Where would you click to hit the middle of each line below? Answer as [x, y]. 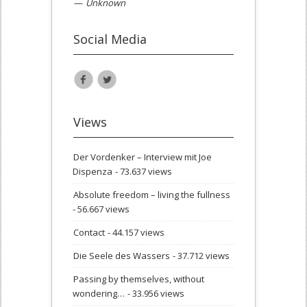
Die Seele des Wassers [122, 256]
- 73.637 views [143, 172]
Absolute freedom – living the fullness [152, 195]
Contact [89, 233]
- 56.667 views [101, 209]
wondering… [99, 294]
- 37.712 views [200, 256]
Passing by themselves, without [139, 279]
